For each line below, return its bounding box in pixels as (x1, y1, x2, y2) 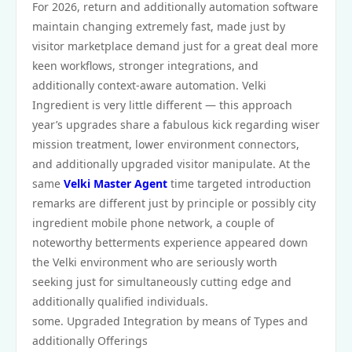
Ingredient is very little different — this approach (32, 97, 292, 112)
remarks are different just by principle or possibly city (32, 196, 316, 211)
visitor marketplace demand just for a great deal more (32, 38, 318, 53)
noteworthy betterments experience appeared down (32, 235, 308, 250)
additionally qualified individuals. (32, 294, 208, 309)
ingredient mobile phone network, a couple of (32, 215, 274, 230)
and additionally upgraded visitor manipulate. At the (32, 156, 310, 171)
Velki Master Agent (64, 176, 167, 191)
